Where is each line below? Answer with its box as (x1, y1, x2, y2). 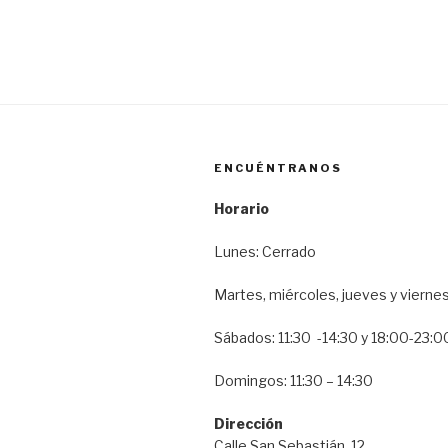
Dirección (214, 414, 283, 432)
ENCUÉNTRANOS (214, 160, 342, 175)
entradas (301, 3, 407, 35)
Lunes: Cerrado (214, 242, 316, 260)
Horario (214, 199, 269, 217)
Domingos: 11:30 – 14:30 (214, 371, 373, 389)
